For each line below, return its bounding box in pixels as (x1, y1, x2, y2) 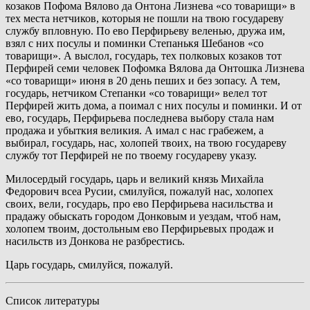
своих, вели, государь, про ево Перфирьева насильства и (6, 198, 273, 210)
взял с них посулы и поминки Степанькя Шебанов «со (6, 37, 264, 50)
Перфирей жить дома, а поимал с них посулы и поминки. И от (6, 100, 302, 112)
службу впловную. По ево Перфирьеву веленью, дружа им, (6, 25, 285, 37)
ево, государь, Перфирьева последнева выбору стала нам (6, 112, 274, 125)
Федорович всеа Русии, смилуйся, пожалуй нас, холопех (6, 185, 273, 198)
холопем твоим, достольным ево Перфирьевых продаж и (6, 223, 274, 235)
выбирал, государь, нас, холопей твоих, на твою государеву (6, 137, 286, 149)
